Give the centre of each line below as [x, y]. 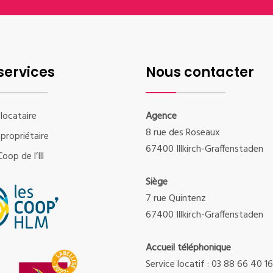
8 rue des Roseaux [183, 133]
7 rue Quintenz [176, 198]
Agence [161, 116]
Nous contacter [200, 72]
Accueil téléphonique [188, 248]
